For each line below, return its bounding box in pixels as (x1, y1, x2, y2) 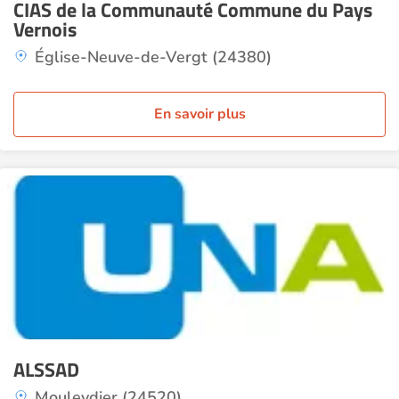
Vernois (13, 14, 77, 45)
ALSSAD (13, 354, 79, 385)
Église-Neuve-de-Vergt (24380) (35, 46, 272, 68)
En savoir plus (153, 104, 246, 124)
